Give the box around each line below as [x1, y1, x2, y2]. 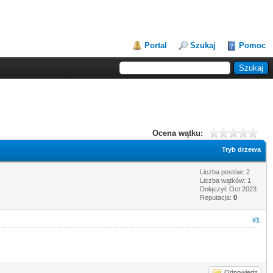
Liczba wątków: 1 [200, 176, 251, 184]
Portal [144, 41, 167, 50]
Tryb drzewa [222, 145, 261, 153]
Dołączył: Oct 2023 [200, 185, 257, 193]
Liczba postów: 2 [200, 168, 250, 175]
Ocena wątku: [152, 128, 203, 138]
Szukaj [190, 41, 216, 50]
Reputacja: [200, 193, 233, 201]
